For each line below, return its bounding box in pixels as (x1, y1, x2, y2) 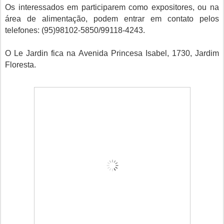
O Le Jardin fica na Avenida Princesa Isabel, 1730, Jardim (5, 49, 219, 57)
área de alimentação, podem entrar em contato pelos (5, 14, 219, 23)
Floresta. (5, 60, 36, 69)
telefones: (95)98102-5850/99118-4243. (5, 26, 145, 34)
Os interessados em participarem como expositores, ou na (5, 3, 219, 11)
